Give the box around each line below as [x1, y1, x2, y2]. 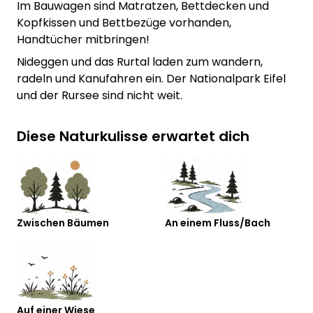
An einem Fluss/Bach [165, 216, 270, 231]
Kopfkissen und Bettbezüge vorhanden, [17, 15, 231, 31]
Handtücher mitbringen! [17, 31, 150, 48]
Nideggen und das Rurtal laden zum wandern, [17, 54, 263, 71]
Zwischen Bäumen [17, 216, 109, 231]
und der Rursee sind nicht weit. [17, 87, 182, 104]
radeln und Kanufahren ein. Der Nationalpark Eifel [17, 71, 286, 87]
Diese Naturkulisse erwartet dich [17, 126, 249, 147]
